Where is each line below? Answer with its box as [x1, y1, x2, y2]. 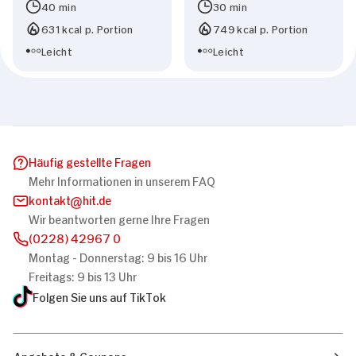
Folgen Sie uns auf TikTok [33, 288, 166, 304]
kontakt [29, 192, 71, 207]
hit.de [83, 192, 111, 207]
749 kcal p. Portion [213, 21, 308, 36]
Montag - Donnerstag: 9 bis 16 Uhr [29, 249, 207, 265]
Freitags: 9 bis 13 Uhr [29, 268, 137, 284]
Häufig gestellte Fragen [29, 153, 151, 169]
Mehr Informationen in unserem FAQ [29, 172, 215, 188]
